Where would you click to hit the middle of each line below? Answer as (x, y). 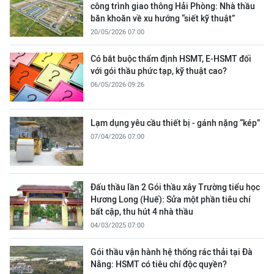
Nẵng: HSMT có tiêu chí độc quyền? (159, 264)
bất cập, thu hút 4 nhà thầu (142, 212)
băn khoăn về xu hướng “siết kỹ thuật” (163, 18)
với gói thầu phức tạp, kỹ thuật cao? (159, 71)
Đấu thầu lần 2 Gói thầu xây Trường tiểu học (175, 187)
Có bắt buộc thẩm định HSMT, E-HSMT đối (171, 59)
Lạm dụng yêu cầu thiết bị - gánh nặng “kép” (175, 123)
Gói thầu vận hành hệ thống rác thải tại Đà (172, 252)
